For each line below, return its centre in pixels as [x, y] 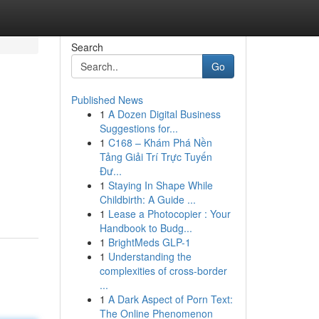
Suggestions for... [138, 128]
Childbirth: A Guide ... [147, 199]
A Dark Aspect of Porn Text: [170, 299]
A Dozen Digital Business [164, 114]
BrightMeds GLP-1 [149, 242]
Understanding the [150, 256]
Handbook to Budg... [146, 228]
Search [87, 47]
